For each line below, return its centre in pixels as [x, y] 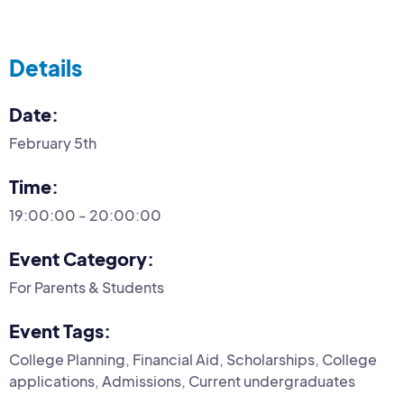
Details [46, 68]
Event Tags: [60, 331]
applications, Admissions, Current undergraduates [182, 381]
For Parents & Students [87, 288]
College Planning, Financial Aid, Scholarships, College [193, 360]
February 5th [53, 143]
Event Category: [82, 259]
